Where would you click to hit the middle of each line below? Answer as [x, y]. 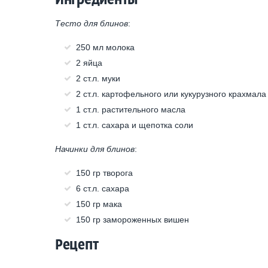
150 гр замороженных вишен [133, 220]
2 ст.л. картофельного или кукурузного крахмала [171, 94]
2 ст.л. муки [98, 78]
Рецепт [77, 244]
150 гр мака [99, 204]
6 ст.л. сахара [103, 188]
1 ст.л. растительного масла [131, 109]
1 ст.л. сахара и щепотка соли [135, 125]
